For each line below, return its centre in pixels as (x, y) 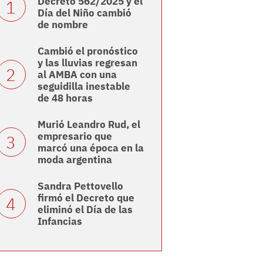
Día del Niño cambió (84, 13)
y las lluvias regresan (87, 63)
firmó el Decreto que (86, 198)
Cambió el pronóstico (87, 51)
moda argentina (75, 160)
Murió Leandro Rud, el (89, 125)
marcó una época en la (90, 148)
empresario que (75, 136)
